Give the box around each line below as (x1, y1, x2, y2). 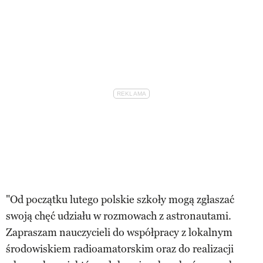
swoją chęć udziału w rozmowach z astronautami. (6, 209, 231, 222)
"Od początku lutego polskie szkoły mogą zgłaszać (6, 193, 234, 206)
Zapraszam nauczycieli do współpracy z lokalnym (6, 225, 232, 239)
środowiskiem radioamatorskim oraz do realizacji (6, 242, 234, 255)
